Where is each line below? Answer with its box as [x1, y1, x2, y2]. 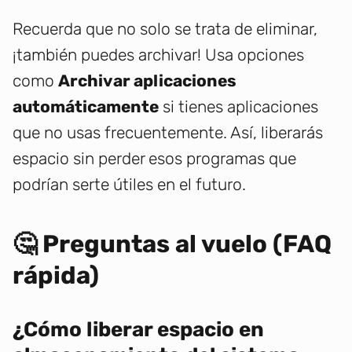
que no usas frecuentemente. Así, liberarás [13, 123, 323, 143]
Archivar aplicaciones [58, 71, 236, 91]
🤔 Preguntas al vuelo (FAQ [13, 229, 332, 259]
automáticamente [13, 97, 159, 117]
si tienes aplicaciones [159, 97, 318, 117]
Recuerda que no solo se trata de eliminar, [13, 19, 317, 39]
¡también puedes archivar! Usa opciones [13, 45, 304, 65]
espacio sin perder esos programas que [13, 148, 296, 169]
